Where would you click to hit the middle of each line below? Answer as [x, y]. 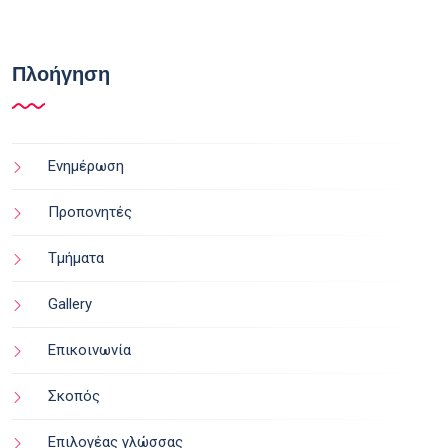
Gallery [70, 303]
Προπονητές [90, 211]
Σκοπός [74, 395]
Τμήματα [76, 257]
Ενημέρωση [86, 165]
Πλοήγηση [61, 73]
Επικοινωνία [89, 349]
